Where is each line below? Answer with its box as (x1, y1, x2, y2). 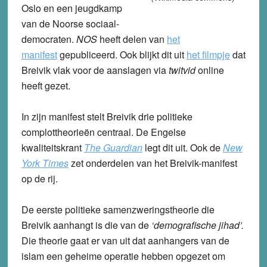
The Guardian (83, 140, 142, 154)
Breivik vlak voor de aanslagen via (21, 63, 166, 77)
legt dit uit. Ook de (142, 140, 223, 154)
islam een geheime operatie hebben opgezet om (21, 249, 225, 263)
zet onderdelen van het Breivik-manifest (68, 156, 237, 170)
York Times (21, 156, 69, 170)
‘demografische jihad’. (151, 218, 244, 232)
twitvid (166, 63, 195, 77)
